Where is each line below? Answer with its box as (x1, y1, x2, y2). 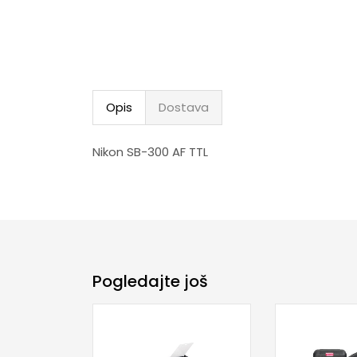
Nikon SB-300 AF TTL (92, 143, 208, 161)
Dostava (158, 99, 209, 116)
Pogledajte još (92, 269, 208, 292)
